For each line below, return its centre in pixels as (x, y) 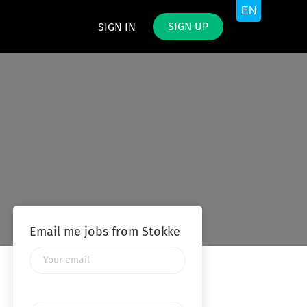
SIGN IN (117, 27)
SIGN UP (188, 27)
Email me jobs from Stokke (105, 232)
